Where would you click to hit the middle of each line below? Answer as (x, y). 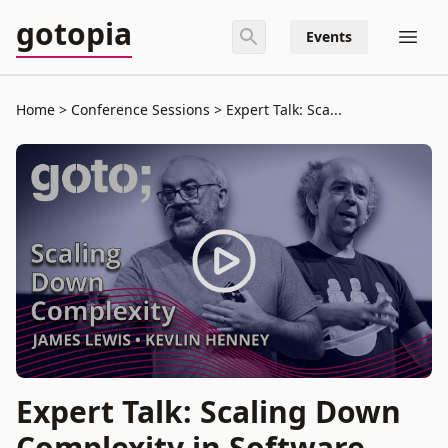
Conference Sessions (140, 109)
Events (329, 36)
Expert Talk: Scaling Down (208, 411)
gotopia (74, 33)
